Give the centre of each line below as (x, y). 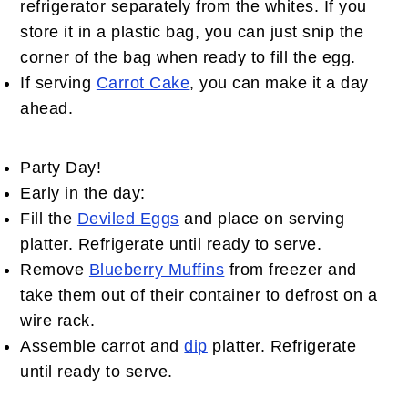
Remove (55, 269)
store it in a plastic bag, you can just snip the (192, 31)
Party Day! (61, 167)
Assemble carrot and (102, 346)
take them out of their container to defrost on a (199, 295)
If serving (58, 82)
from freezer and (291, 269)
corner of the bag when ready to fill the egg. (188, 57)
